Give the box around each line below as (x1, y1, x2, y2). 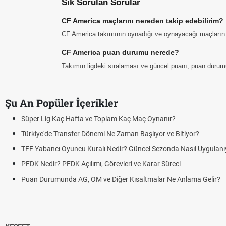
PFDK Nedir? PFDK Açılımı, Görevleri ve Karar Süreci (21, 160, 181, 168)
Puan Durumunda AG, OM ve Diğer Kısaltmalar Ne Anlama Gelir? (21, 175, 220, 183)
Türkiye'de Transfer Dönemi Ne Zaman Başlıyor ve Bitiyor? (21, 130, 199, 138)
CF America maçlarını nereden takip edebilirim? (62, 17, 223, 25)
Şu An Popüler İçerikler (5, 96, 118, 109)
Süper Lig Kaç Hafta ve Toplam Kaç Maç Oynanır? (21, 115, 176, 123)
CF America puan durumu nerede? (62, 48, 179, 56)
